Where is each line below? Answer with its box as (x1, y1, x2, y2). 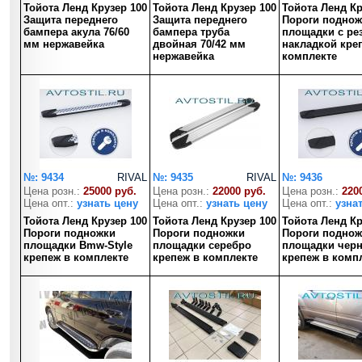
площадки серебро (153, 239, 251, 251)
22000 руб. (213, 185, 266, 197)
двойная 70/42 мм (153, 38, 246, 50)
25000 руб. (83, 185, 137, 197)
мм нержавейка (23, 38, 104, 50)
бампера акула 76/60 (23, 26, 129, 38)
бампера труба (153, 26, 229, 38)
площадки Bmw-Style (23, 239, 133, 251)
